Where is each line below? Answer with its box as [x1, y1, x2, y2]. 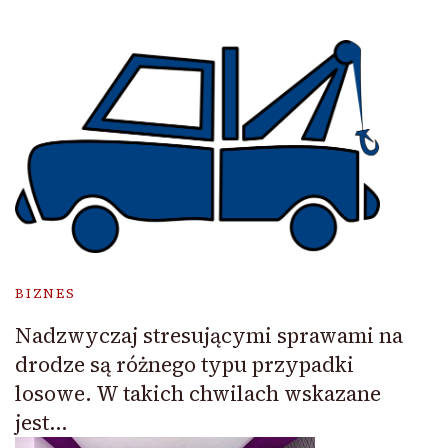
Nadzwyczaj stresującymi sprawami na [15, 321, 403, 351]
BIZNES [15, 285, 76, 303]
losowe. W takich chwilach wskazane [15, 379, 381, 409]
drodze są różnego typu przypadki [15, 350, 354, 380]
